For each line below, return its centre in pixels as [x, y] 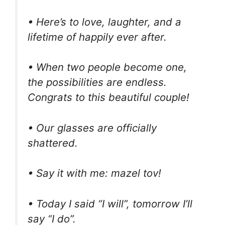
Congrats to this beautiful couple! [108, 97]
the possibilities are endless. [97, 82]
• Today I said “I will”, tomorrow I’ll [110, 204]
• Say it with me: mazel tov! [94, 173]
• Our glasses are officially [92, 128]
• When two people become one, [107, 67]
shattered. [53, 143]
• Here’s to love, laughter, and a [104, 22]
